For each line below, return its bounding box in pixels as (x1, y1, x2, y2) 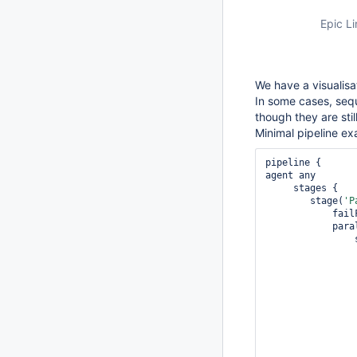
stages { (265, 182, 293, 194)
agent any (265, 170, 316, 181)
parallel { (265, 221, 332, 232)
